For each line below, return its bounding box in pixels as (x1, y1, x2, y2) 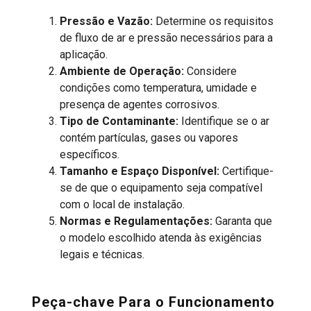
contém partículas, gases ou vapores (60, 131, 239, 144)
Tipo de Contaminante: (60, 114, 179, 128)
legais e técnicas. (60, 247, 145, 261)
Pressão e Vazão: (60, 14, 153, 28)
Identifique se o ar (178, 114, 270, 128)
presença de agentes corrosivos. (60, 97, 220, 111)
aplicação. (60, 47, 108, 61)
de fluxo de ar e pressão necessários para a (60, 31, 274, 44)
